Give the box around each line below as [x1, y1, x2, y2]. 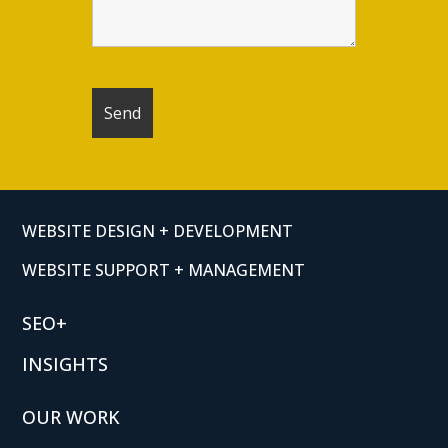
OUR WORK [22, 404, 121, 429]
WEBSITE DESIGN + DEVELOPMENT [22, 219, 294, 242]
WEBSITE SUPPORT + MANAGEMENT [22, 258, 306, 281]
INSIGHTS [22, 351, 109, 376]
